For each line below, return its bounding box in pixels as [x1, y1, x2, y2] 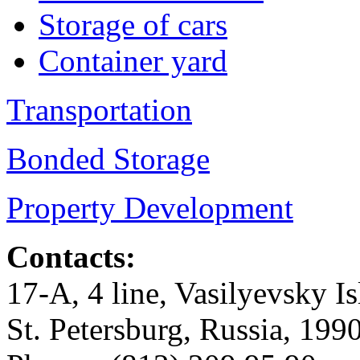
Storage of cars [39, 6, 227, 42]
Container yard [39, 43, 227, 78]
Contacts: [6, 239, 136, 274]
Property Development [6, 190, 293, 225]
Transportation [6, 92, 192, 127]
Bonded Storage [6, 141, 210, 176]
